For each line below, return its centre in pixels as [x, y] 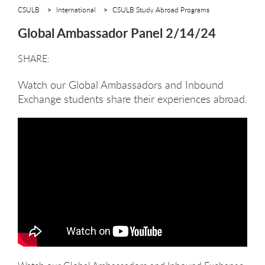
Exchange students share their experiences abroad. [132, 98]
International [76, 9]
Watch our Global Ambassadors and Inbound [121, 84]
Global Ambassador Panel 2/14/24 [117, 33]
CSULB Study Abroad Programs [161, 9]
